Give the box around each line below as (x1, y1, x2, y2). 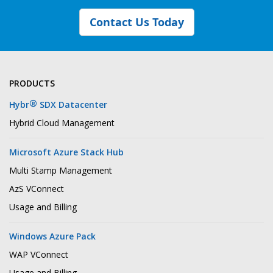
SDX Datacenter (37, 98, 107, 110)
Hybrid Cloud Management (9, 116, 115, 129)
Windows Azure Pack (9, 230, 96, 242)
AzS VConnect (9, 182, 64, 194)
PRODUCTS (9, 77, 55, 89)
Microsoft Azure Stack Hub (9, 146, 124, 158)
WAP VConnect (9, 248, 68, 260)
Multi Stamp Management (9, 164, 112, 176)
